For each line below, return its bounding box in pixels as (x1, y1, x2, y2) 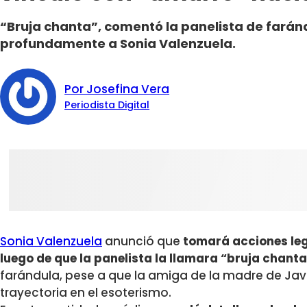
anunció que (102, 233, 183, 250)
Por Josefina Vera (64, 81, 170, 98)
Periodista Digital (64, 98, 150, 112)
